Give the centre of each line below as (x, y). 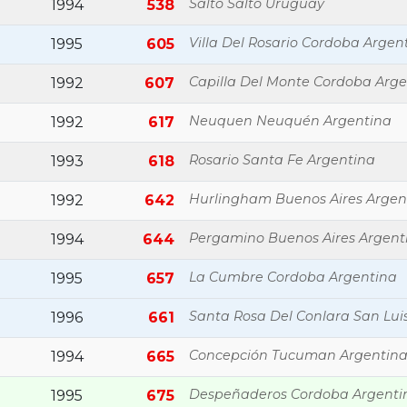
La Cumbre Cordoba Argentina (293, 277)
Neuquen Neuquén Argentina (290, 121)
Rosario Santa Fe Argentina (282, 160)
